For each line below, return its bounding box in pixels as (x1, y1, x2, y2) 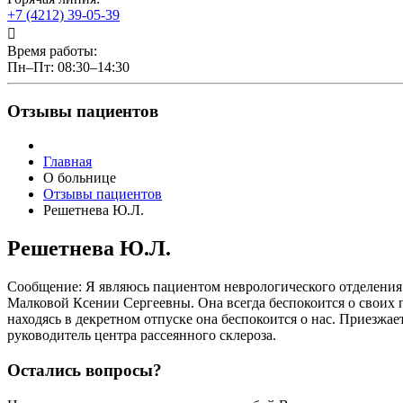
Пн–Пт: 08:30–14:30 (7, 59, 130, 75)
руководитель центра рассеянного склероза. (7, 327, 276, 344)
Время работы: (7, 43, 97, 58)
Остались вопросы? (7, 360, 162, 380)
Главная (43, 154, 92, 170)
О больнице (43, 170, 120, 186)
